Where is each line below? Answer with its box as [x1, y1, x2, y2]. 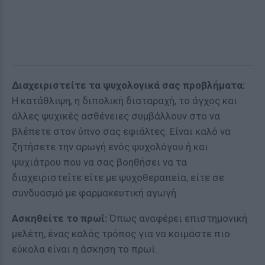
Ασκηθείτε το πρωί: [12, 212, 107, 224]
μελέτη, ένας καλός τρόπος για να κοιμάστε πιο [12, 227, 230, 240]
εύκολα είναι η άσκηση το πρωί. [12, 243, 157, 255]
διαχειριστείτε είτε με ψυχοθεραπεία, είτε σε [12, 171, 224, 183]
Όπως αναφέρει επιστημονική [107, 212, 247, 224]
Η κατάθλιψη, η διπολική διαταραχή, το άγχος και [12, 94, 237, 106]
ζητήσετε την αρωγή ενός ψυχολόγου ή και [12, 140, 208, 153]
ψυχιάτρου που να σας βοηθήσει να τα [12, 156, 187, 168]
